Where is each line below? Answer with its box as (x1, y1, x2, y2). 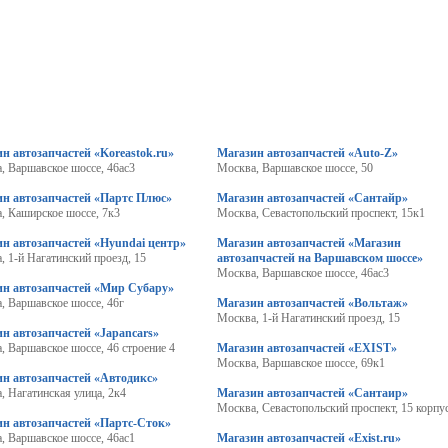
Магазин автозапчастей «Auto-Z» (216, 146, 398, 160)
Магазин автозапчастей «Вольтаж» (216, 296, 408, 310)
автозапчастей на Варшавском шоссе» (216, 251, 423, 265)
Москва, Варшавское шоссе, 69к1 (216, 356, 385, 370)
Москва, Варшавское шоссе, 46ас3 (216, 266, 389, 280)
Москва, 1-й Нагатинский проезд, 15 (216, 311, 400, 325)
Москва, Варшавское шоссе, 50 (216, 161, 373, 175)
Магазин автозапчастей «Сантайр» (216, 191, 408, 205)
